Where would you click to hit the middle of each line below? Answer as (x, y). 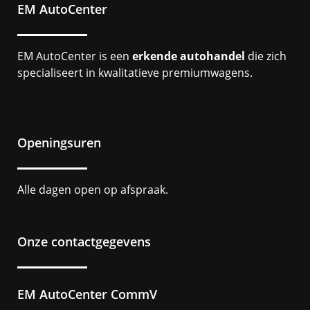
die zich (266, 56)
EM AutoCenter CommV (87, 294)
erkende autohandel (189, 56)
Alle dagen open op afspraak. (93, 190)
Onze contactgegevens (84, 241)
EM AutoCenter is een (75, 56)
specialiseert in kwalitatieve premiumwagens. (135, 73)
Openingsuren (59, 143)
